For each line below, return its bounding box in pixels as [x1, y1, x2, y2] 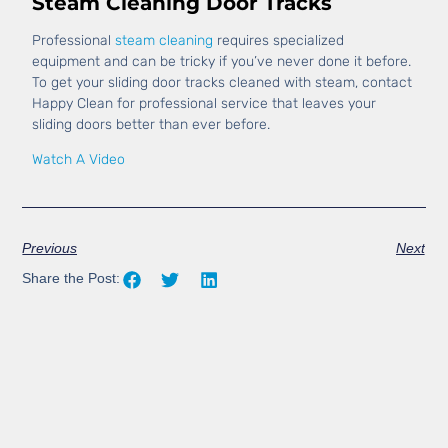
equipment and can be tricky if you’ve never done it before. [32, 52, 412, 70]
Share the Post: [22, 270, 121, 287]
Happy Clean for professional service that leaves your [32, 94, 377, 112]
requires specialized [213, 31, 345, 49]
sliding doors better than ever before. [32, 115, 271, 133]
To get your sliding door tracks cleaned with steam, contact [32, 73, 413, 91]
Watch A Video [32, 151, 126, 169]
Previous [22, 239, 78, 256]
